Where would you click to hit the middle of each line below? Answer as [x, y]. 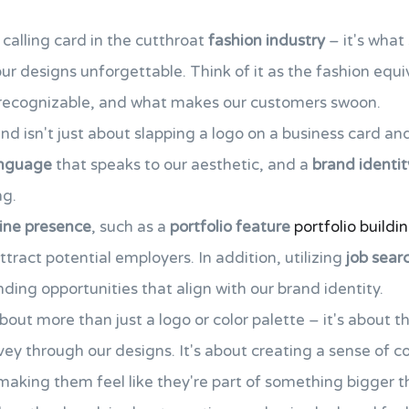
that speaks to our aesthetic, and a [182, 165]
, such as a [131, 227]
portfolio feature [230, 227]
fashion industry [267, 41]
